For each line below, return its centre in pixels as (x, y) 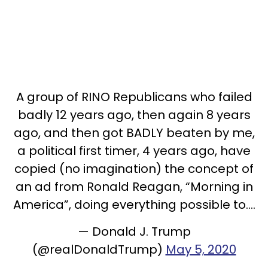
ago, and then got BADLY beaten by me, (134, 133)
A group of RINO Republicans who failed (134, 97)
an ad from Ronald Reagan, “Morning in (134, 186)
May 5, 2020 (201, 249)
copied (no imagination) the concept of (134, 168)
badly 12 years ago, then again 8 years (134, 115)
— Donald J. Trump (134, 231)
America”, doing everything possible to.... (134, 204)
